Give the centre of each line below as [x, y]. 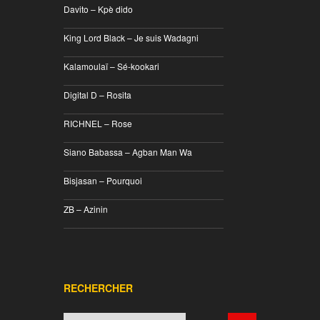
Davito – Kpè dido [98, 9]
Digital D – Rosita [97, 95]
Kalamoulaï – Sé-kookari [111, 66]
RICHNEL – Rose [98, 123]
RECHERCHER [98, 288]
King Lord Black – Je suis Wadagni [131, 37]
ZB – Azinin [86, 209]
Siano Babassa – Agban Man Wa [128, 152]
